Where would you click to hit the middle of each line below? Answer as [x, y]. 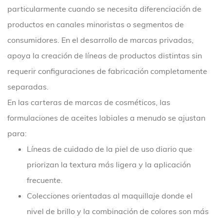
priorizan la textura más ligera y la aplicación [109, 164]
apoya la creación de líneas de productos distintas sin [105, 55]
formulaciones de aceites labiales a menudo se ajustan [106, 118]
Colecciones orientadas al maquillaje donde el [110, 196]
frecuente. [45, 180]
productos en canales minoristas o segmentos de [96, 24]
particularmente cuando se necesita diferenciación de [104, 9]
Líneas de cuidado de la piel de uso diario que [109, 149]
